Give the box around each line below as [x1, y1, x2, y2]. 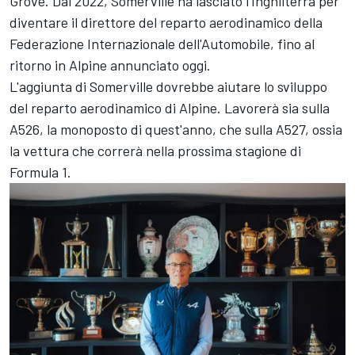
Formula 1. [10, 163, 74, 181]
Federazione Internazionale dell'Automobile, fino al [10, 35, 315, 53]
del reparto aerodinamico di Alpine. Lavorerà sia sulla [10, 99, 330, 117]
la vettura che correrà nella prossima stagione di [10, 142, 301, 160]
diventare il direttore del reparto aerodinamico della [10, 13, 323, 32]
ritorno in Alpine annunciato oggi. [10, 56, 211, 74]
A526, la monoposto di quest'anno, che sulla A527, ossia [10, 120, 342, 139]
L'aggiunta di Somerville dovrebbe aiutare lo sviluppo [10, 78, 327, 96]
